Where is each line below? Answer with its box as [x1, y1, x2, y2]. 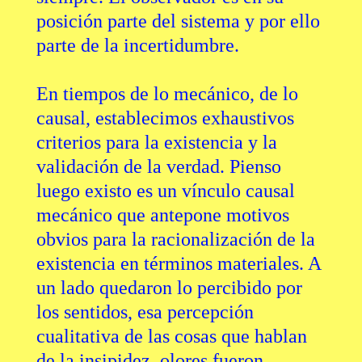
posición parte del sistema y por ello [36, 11, 320, 32]
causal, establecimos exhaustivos [36, 107, 294, 129]
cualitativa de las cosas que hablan [36, 326, 307, 347]
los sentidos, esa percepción [36, 301, 254, 323]
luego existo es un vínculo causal [36, 180, 295, 202]
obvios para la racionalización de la [36, 229, 315, 250]
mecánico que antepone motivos [36, 204, 289, 226]
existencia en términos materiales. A [36, 253, 321, 275]
